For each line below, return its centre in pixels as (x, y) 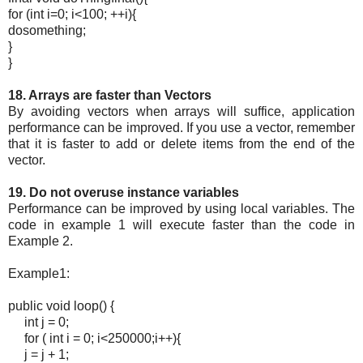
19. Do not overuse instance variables (124, 193)
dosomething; (47, 31)
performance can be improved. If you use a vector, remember (181, 128)
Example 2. (41, 241)
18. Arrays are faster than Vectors (110, 96)
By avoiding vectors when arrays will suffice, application (181, 112)
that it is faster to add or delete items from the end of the (181, 144)
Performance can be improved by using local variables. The (181, 209)
